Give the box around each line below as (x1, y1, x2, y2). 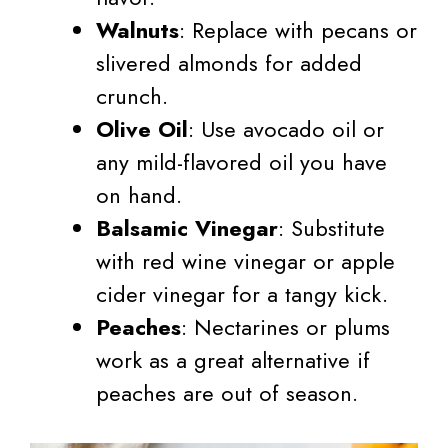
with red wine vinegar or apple (96, 245, 395, 278)
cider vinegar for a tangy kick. (96, 278, 388, 311)
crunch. (96, 80, 168, 113)
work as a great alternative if (96, 344, 370, 377)
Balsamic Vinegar (96, 212, 278, 245)
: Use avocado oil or (188, 113, 384, 146)
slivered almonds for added (96, 47, 362, 80)
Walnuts (96, 14, 179, 47)
